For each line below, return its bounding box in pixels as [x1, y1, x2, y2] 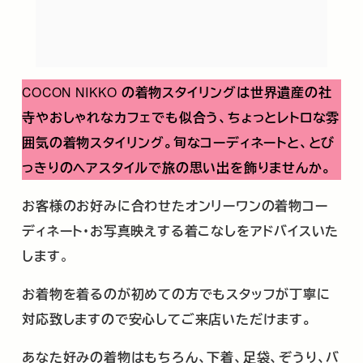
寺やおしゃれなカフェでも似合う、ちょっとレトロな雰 [22, 108, 340, 127]
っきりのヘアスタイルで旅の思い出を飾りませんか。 [22, 158, 331, 177]
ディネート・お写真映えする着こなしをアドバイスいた [22, 221, 340, 241]
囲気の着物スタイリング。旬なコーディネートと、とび [22, 133, 335, 152]
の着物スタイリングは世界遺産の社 [121, 83, 332, 102]
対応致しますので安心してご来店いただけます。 [22, 309, 312, 328]
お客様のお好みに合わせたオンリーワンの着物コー [22, 196, 328, 216]
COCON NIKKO [22, 83, 122, 101]
